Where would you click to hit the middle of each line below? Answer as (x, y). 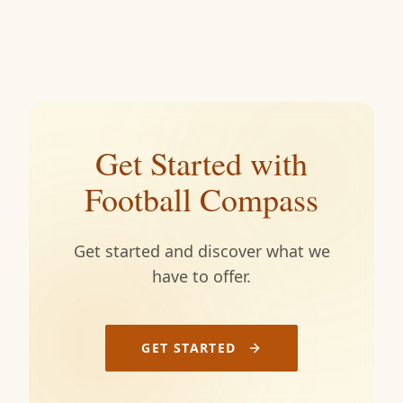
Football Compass (201, 199)
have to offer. (201, 276)
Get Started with (201, 163)
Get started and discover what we (201, 251)
